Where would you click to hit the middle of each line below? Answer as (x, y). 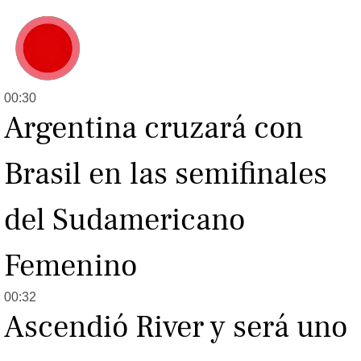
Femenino (71, 266)
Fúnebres (185, 54)
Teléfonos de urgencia (219, 91)
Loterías (183, 17)
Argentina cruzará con (154, 129)
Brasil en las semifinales (166, 174)
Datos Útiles (194, 36)
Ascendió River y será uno (176, 328)
